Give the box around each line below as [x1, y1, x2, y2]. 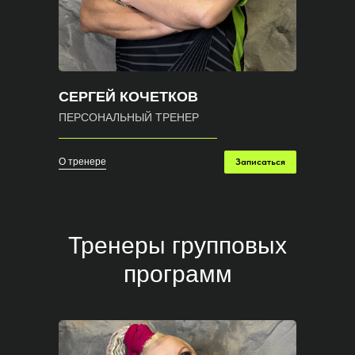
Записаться [235, 156, 285, 167]
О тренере [59, 155, 106, 167]
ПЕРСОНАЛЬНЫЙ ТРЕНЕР [59, 111, 199, 124]
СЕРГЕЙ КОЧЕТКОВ [59, 89, 198, 105]
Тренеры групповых [68, 232, 287, 258]
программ [123, 261, 232, 287]
